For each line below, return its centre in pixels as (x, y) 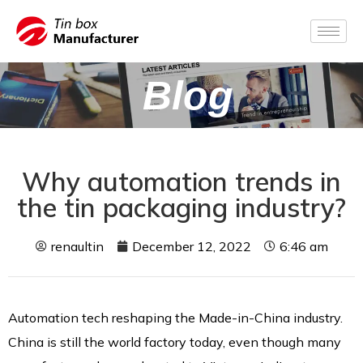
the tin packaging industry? (181, 208)
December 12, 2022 (191, 247)
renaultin (77, 247)
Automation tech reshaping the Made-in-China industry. (175, 318)
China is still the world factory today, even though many (175, 342)
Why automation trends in (181, 182)
